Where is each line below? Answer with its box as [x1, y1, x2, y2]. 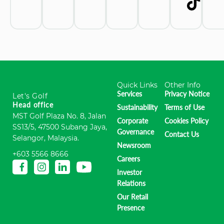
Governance [117, 127, 154, 136]
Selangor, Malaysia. [12, 133, 79, 142]
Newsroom [117, 140, 151, 149]
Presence [117, 203, 145, 212]
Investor [117, 167, 142, 176]
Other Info [164, 80, 200, 89]
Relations [117, 178, 146, 187]
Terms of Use [164, 102, 204, 111]
